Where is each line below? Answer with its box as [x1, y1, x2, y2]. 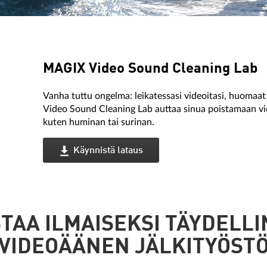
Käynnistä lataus [73, 146, 144, 156]
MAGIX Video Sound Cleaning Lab [43, 62, 258, 76]
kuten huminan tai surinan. [43, 117, 155, 127]
